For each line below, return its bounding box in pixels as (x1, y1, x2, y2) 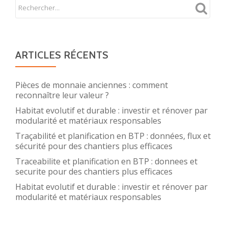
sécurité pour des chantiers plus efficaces (15, 140, 173, 152)
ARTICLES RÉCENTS (15, 49, 108, 61)
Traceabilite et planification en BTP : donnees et (15, 156, 197, 167)
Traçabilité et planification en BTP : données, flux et (15, 130, 211, 141)
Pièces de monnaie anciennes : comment (15, 79, 168, 91)
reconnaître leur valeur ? (15, 90, 109, 101)
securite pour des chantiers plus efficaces (15, 166, 173, 177)
